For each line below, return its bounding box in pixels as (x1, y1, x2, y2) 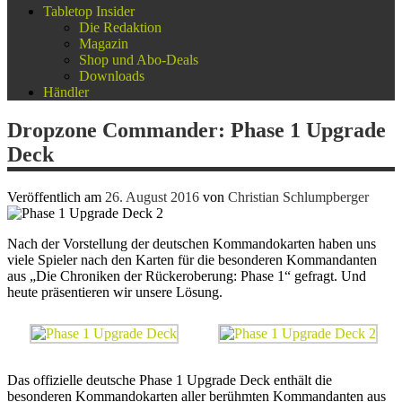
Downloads (79, 68, 144, 83)
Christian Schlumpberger (228, 188, 369, 205)
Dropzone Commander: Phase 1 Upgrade (7, 118, 386, 142)
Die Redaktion (79, 20, 162, 35)
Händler (43, 84, 89, 100)
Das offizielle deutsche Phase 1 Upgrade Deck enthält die (7, 371, 332, 388)
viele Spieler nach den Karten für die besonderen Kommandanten (7, 251, 377, 267)
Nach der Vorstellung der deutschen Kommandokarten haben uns (7, 235, 376, 251)
